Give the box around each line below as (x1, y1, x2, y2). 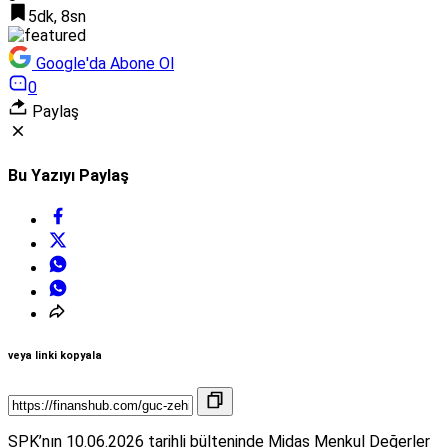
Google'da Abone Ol (36, 53, 174, 73)
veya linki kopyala (8, 349, 102, 363)
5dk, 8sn (28, 6, 86, 26)
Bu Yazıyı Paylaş (8, 166, 129, 186)
